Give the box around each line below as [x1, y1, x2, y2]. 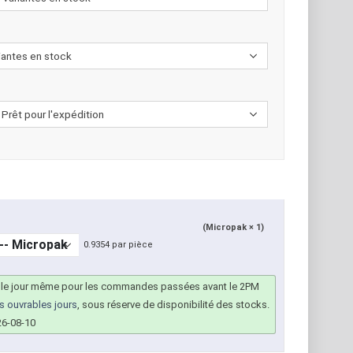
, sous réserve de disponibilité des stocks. [77, 299, 270, 311]
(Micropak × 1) [203, 222, 264, 232]
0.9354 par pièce [84, 240, 154, 250]
